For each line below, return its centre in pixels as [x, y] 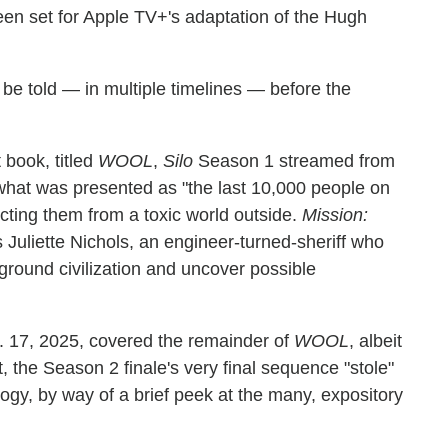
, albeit [375, 341]
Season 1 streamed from [294, 161]
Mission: [335, 215]
